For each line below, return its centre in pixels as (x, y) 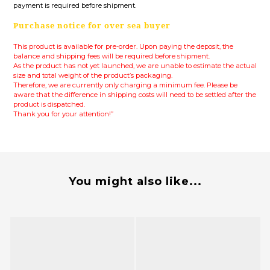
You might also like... (135, 182)
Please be (222, 85)
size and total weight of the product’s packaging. (94, 76)
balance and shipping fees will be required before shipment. (112, 56)
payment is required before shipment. (75, 6)
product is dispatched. (50, 105)
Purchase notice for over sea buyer (92, 26)
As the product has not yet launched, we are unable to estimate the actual (135, 66)
